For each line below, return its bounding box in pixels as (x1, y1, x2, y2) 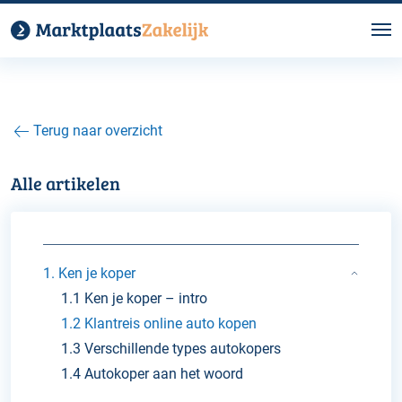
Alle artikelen (11, 170, 120, 196)
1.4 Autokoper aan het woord (61, 364, 243, 382)
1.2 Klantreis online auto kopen (61, 314, 257, 332)
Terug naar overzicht (33, 122, 162, 139)
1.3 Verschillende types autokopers (61, 339, 281, 357)
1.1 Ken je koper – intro (61, 289, 207, 307)
